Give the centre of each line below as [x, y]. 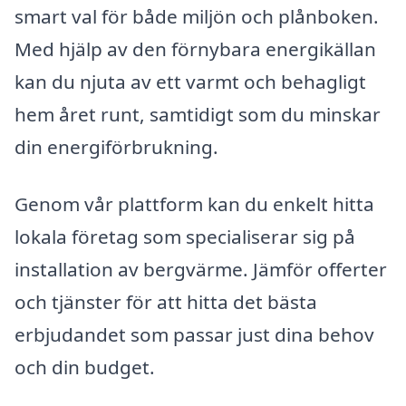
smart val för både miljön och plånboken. [197, 16]
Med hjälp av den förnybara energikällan [195, 48]
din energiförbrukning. [116, 146]
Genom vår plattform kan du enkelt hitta [194, 204]
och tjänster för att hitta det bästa [166, 302]
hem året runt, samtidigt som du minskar [198, 114]
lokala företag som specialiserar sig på [185, 237]
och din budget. [85, 367]
